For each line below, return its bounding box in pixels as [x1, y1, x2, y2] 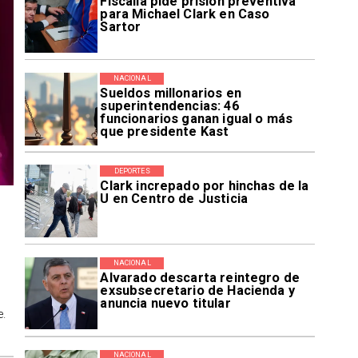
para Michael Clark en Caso [100, 6, 270, 22]
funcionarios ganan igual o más [100, 111, 293, 127]
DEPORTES [113, 166, 150, 175]
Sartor [100, 19, 141, 35]
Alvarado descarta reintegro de [100, 270, 300, 286]
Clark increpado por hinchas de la [100, 177, 309, 193]
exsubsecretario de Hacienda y [100, 283, 295, 299]
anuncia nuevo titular [100, 296, 231, 312]
